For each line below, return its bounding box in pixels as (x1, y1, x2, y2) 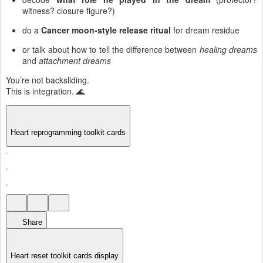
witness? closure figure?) (22, 4, 115, 16)
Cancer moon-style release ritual (41, 23, 171, 36)
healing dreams (199, 43, 258, 55)
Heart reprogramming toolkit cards (11, 128, 126, 137)
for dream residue (171, 23, 240, 36)
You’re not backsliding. (6, 73, 89, 86)
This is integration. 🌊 (6, 85, 85, 97)
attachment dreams (39, 54, 111, 66)
